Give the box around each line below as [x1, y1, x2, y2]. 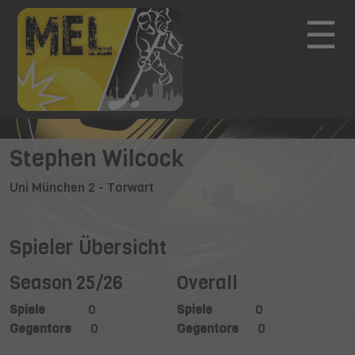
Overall [176, 270, 238, 296]
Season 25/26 [10, 270, 123, 296]
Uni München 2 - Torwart [10, 179, 154, 196]
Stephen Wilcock [10, 143, 184, 174]
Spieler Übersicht [10, 234, 166, 261]
